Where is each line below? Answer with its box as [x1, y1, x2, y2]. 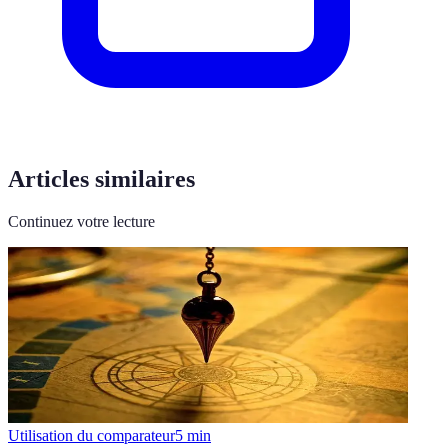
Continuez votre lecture [8, 212, 155, 230]
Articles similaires [8, 165, 195, 192]
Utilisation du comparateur [8, 426, 175, 444]
